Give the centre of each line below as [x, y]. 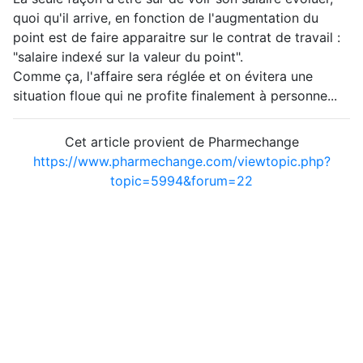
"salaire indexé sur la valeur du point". [128, 56]
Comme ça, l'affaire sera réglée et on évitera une [163, 76]
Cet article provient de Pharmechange [181, 141]
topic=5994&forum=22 [181, 180]
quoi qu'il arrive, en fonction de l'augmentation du [166, 17]
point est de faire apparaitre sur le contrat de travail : [177, 37]
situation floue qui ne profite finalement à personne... [175, 95]
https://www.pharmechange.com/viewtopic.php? [181, 161]
